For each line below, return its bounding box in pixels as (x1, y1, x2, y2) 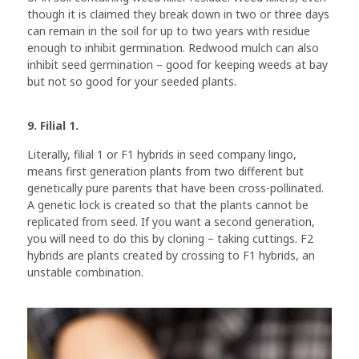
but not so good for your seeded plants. (27, 73, 236, 89)
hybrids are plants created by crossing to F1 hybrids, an (27, 247, 315, 263)
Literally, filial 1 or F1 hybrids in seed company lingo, (27, 146, 296, 162)
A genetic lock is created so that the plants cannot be (27, 196, 309, 212)
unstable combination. (27, 264, 143, 280)
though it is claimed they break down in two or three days (27, 6, 329, 22)
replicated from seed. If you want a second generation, (27, 213, 315, 229)
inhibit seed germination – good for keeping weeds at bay (27, 56, 328, 72)
